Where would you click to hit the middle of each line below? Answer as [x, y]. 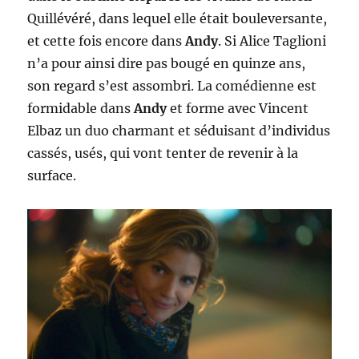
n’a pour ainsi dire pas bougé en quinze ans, [167, 63]
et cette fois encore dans [107, 40]
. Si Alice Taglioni [272, 40]
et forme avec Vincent [238, 108]
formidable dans [81, 108]
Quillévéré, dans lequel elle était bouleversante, [177, 18]
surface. [52, 175]
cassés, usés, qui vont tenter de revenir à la [163, 153]
